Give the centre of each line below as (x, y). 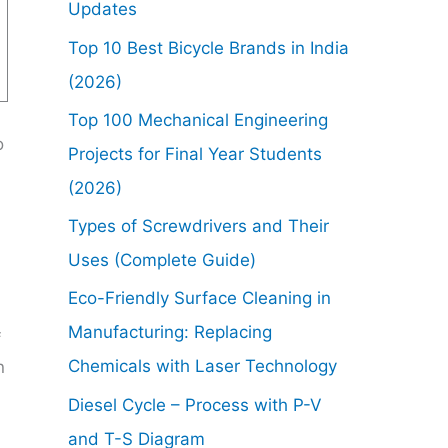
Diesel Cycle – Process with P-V (195, 404)
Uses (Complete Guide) (162, 260)
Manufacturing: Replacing (170, 332)
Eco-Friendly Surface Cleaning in (199, 298)
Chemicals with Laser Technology (202, 366)
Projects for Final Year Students (195, 153)
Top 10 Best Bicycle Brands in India (208, 47)
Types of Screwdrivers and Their (198, 226)
